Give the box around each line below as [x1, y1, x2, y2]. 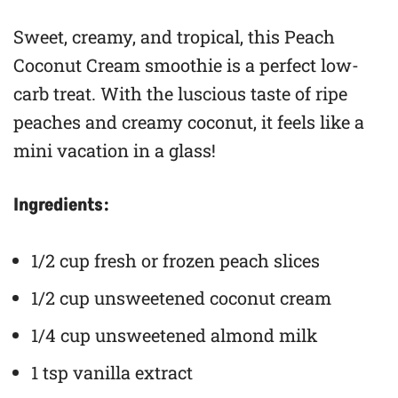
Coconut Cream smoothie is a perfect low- [13, 53, 359, 77]
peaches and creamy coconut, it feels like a [13, 110, 364, 134]
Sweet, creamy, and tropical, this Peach [13, 25, 335, 49]
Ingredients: [13, 193, 109, 219]
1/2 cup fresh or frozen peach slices [31, 249, 320, 273]
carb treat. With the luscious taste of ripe [13, 82, 347, 106]
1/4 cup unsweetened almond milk [31, 323, 318, 347]
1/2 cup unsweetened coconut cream [31, 286, 331, 310]
